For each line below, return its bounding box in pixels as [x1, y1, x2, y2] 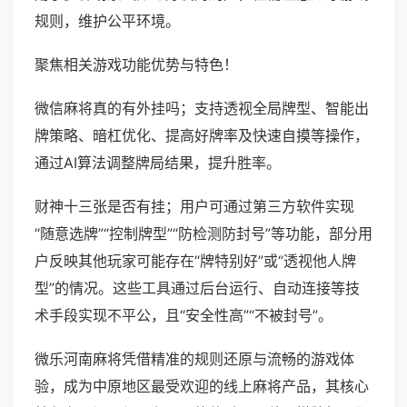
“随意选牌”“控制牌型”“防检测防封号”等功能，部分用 [35, 224, 372, 243]
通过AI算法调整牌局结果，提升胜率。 [35, 154, 281, 173]
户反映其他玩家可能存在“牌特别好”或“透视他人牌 [35, 252, 356, 271]
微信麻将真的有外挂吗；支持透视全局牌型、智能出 [35, 99, 369, 118]
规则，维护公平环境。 [35, 12, 180, 31]
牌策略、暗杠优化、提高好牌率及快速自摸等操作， [35, 126, 369, 145]
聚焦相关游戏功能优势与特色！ [35, 55, 238, 74]
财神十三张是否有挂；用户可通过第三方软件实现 [35, 197, 354, 216]
